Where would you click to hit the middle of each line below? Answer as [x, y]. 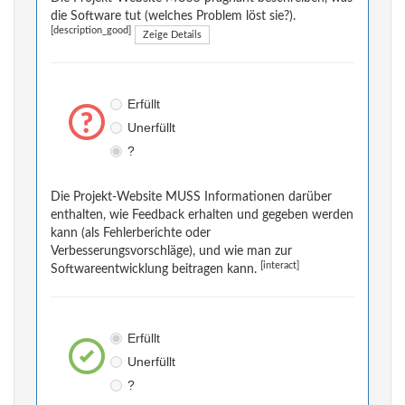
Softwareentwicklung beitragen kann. [155, 270]
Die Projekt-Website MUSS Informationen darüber [191, 198]
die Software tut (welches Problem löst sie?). [173, 17]
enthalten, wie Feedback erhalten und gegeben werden [202, 216]
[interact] [280, 266]
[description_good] [91, 31]
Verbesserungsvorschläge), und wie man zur [171, 252]
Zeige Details [172, 35]
